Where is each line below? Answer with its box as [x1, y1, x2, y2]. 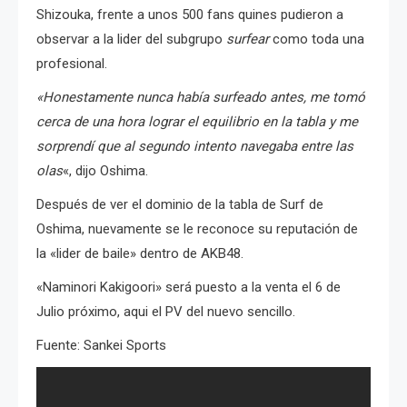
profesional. [36, 55, 107, 72]
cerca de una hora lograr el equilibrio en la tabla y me [36, 113, 358, 130]
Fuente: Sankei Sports [36, 336, 166, 353]
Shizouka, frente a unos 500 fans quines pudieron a [36, 5, 343, 23]
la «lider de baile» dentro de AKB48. [36, 244, 243, 262]
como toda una [269, 30, 364, 47]
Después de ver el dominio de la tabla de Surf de [36, 195, 323, 213]
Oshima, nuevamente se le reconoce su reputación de [36, 220, 358, 237]
